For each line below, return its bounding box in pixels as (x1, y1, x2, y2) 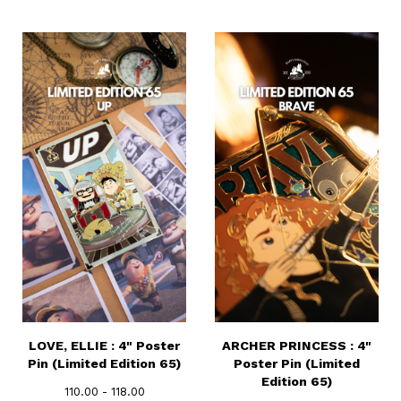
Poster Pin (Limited (234, 356, 360, 371)
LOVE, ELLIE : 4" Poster (29, 338, 180, 354)
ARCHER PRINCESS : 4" (222, 338, 371, 354)
